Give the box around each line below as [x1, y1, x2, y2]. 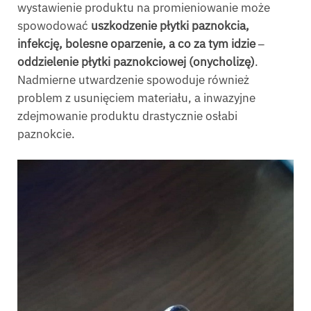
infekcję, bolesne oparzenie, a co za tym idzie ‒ [17, 36, 264, 52]
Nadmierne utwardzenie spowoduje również [17, 72, 249, 88]
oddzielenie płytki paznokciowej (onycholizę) [17, 54, 255, 70]
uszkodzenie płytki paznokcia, [91, 18, 249, 34]
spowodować [17, 18, 91, 34]
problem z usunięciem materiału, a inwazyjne [17, 90, 255, 106]
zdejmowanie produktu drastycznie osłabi [17, 108, 237, 124]
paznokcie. [17, 126, 75, 142]
